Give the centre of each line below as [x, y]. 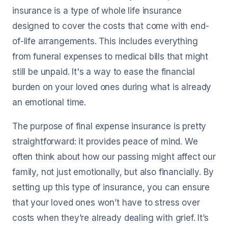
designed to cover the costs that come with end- [111, 26]
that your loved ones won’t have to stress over [106, 203]
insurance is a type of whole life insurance [97, 11]
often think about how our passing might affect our [114, 157]
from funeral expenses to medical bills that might [110, 56]
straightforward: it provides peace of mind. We [105, 141]
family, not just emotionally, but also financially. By [113, 172]
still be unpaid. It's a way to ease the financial [104, 72]
